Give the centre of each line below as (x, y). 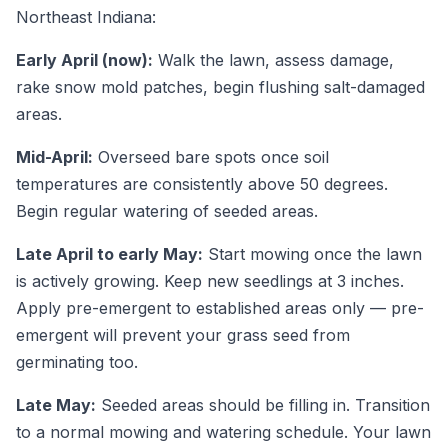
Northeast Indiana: (86, 16)
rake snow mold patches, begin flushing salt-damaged (220, 86)
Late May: (56, 404)
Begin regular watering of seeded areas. (167, 210)
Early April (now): (84, 59)
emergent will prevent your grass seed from (183, 334)
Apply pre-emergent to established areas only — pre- (220, 307)
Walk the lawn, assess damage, (273, 59)
